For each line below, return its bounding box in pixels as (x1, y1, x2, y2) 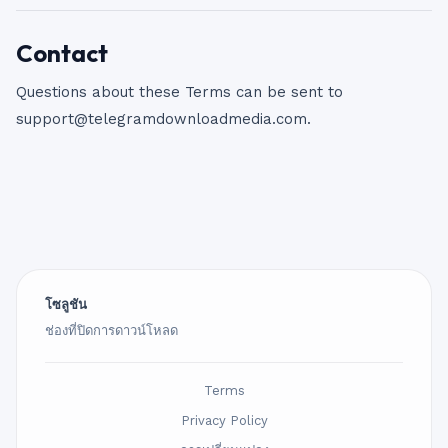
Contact (16, 38, 108, 68)
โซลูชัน (45, 297, 87, 312)
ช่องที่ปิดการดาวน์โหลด (45, 323, 178, 338)
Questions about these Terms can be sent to (16, 83, 343, 101)
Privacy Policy (180, 413, 268, 428)
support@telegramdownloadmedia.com (16, 110, 307, 128)
